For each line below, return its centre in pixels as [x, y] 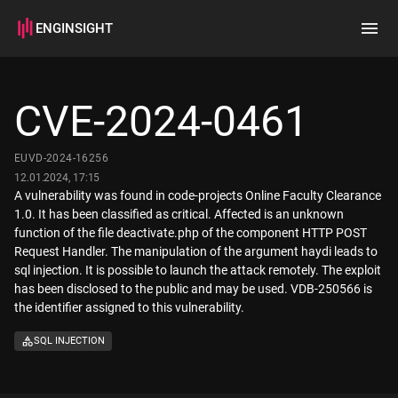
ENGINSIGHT [74, 28]
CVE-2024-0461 [161, 121]
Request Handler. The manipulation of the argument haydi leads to [196, 251]
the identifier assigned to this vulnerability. [129, 307]
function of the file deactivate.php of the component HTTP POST [191, 233]
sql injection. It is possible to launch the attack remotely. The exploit [198, 270]
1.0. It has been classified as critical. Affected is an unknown [179, 214]
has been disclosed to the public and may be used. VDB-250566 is [193, 289]
